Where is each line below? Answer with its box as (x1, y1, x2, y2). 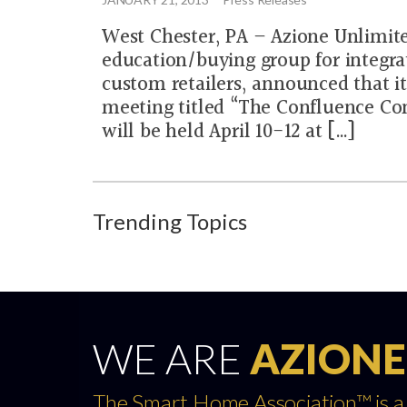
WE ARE (93, 334, 250, 383)
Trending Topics (93, 208, 247, 234)
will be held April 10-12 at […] (102, 116, 354, 148)
